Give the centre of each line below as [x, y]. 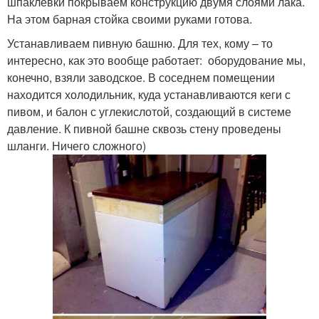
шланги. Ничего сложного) [77, 145]
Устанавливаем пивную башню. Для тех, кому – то [140, 43]
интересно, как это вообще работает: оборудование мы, [156, 60]
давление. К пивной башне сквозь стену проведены [144, 128]
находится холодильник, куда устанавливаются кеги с [149, 94]
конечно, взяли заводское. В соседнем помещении [141, 77]
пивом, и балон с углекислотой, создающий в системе [149, 111]
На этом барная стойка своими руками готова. [130, 19]
